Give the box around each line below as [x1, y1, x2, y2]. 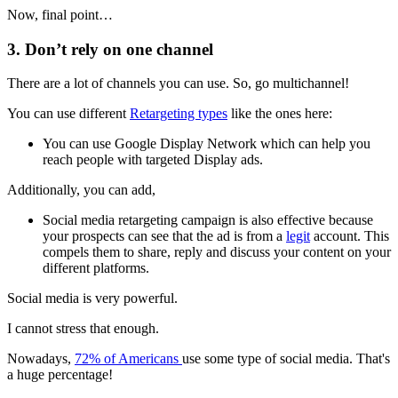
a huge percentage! [7, 367, 113, 383]
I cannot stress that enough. [7, 321, 159, 337]
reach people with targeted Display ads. [43, 152, 263, 168]
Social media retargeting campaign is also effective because [43, 212, 373, 228]
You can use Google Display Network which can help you [43, 136, 370, 152]
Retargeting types [130, 106, 227, 122]
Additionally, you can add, [7, 182, 155, 198]
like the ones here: [227, 106, 332, 122]
